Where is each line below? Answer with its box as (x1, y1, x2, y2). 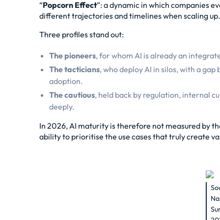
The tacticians (49, 64, 100, 74)
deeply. (49, 102, 75, 111)
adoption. (49, 76, 83, 86)
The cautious (49, 90, 95, 100)
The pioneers (49, 51, 96, 60)
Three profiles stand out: (39, 29, 124, 39)
